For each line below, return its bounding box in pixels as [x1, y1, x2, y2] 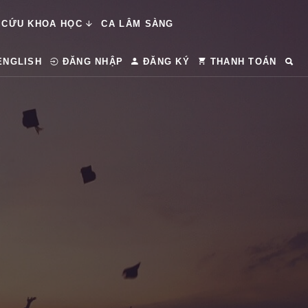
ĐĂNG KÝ [139, 56, 190, 67]
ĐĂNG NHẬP [58, 56, 124, 67]
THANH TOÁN [206, 56, 277, 67]
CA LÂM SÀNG [101, 19, 174, 29]
